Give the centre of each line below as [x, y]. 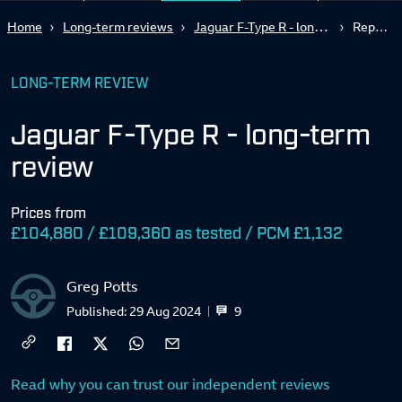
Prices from [48, 212]
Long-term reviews [118, 26]
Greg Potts [102, 287]
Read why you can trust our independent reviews [170, 384]
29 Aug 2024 [165, 311]
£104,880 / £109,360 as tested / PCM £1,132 [177, 232]
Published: [98, 311]
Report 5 [381, 26]
